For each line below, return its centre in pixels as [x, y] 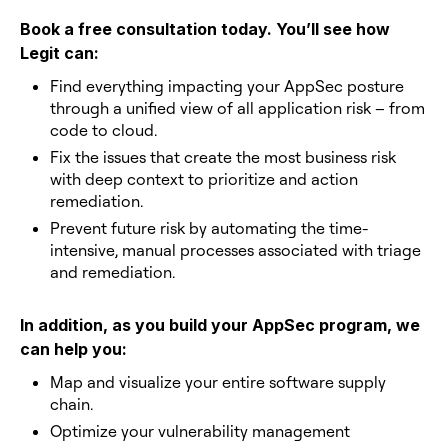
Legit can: [59, 52]
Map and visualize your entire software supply [218, 381]
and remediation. [112, 271]
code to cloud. [103, 129]
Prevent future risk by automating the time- [209, 227]
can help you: [73, 348]
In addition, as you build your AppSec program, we [220, 324]
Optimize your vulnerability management [200, 430]
